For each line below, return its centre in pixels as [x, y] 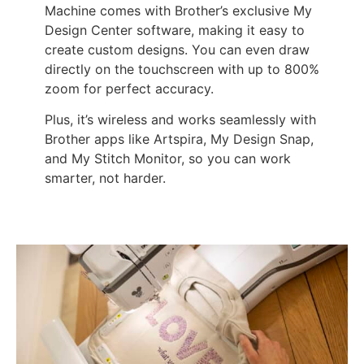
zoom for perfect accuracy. [129, 89]
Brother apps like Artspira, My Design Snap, [179, 139]
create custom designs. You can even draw [177, 50]
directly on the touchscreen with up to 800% [182, 69]
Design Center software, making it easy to [175, 30]
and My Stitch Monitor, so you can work [168, 159]
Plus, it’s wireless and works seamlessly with [180, 120]
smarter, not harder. [105, 178]
